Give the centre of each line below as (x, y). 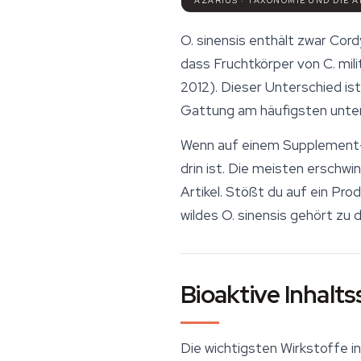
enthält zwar (288, 40)
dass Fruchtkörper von (252, 63)
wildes (201, 215)
